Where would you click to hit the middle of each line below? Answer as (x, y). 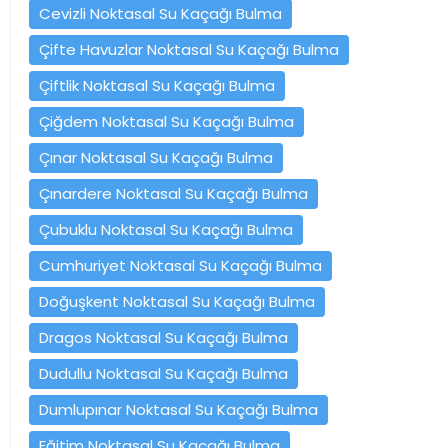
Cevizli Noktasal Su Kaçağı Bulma (160, 13)
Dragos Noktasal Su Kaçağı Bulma (163, 337)
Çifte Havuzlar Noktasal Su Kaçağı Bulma (189, 49)
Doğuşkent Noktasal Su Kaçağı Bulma (177, 301)
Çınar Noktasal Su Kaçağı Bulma (156, 157)
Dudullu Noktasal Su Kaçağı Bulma (163, 373)
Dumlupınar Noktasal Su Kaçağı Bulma (178, 409)
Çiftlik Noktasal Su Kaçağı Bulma (157, 85)
